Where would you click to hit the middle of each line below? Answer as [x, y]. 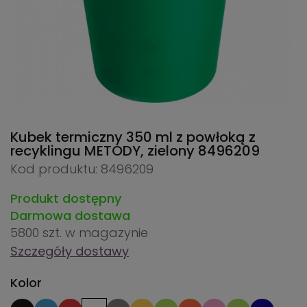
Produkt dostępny [66, 199]
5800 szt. [38, 233]
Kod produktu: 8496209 [82, 169]
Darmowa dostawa [70, 216]
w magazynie [107, 233]
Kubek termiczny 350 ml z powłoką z [133, 137]
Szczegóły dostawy [70, 251]
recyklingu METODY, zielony [104, 151]
